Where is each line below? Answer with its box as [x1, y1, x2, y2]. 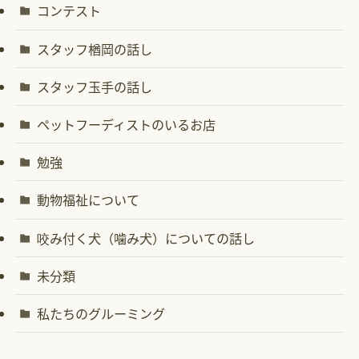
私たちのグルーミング [37, 303, 166, 323]
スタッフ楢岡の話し [37, 38, 153, 58]
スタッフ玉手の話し [37, 76, 153, 96]
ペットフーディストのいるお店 [37, 115, 216, 135]
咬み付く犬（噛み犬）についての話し [37, 228, 256, 248]
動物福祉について [37, 190, 140, 210]
